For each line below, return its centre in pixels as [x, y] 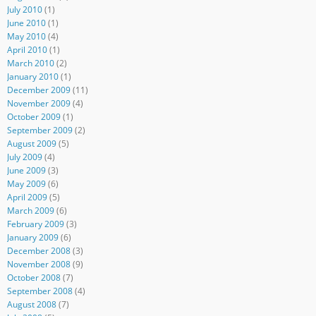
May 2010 [26, 36]
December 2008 [38, 250]
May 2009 [26, 183]
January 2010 [32, 76]
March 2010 [30, 63]
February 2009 [35, 224]
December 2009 [38, 90]
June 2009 [26, 170]
